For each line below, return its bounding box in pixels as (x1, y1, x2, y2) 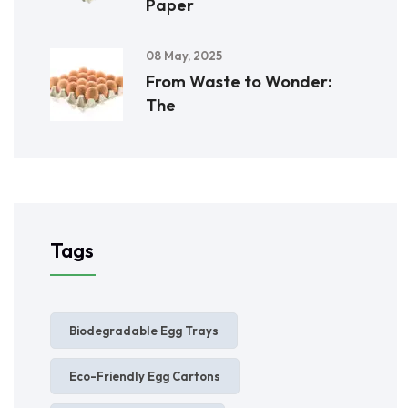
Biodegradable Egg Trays (69, 322, 219, 338)
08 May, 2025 (146, 47, 222, 63)
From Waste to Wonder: (146, 70, 331, 92)
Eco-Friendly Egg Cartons (69, 368, 220, 383)
